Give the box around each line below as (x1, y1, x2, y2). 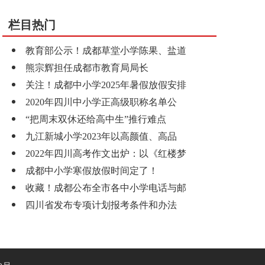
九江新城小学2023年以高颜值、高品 (25, 129, 177, 143)
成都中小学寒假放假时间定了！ (25, 163, 158, 177)
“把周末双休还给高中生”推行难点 (25, 112, 166, 125)
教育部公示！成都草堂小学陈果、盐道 (25, 43, 186, 57)
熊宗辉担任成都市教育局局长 (25, 60, 148, 74)
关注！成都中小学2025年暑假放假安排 (25, 77, 186, 91)
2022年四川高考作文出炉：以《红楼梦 (25, 146, 186, 160)
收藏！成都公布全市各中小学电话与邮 (25, 180, 186, 194)
